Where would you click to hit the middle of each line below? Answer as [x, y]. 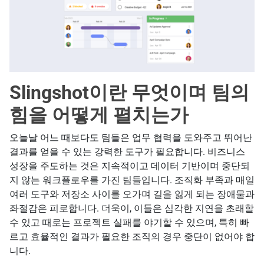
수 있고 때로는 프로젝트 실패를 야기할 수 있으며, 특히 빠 [129, 223]
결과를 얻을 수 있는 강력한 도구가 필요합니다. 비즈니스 [127, 152]
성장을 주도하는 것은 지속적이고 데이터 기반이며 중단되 [130, 166]
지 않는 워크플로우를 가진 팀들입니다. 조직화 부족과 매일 [132, 180]
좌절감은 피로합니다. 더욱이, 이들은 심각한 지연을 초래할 [132, 209]
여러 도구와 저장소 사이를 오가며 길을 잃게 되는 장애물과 [132, 194]
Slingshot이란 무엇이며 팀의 [129, 93]
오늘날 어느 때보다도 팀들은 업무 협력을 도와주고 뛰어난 [131, 138]
